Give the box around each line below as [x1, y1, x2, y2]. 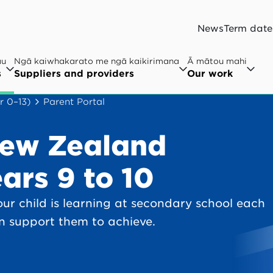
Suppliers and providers [14, 68, 134, 79]
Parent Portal [43, 96, 105, 107]
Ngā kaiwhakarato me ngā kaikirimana [14, 57, 179, 66]
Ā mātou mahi [187, 57, 247, 66]
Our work [187, 68, 233, 79]
